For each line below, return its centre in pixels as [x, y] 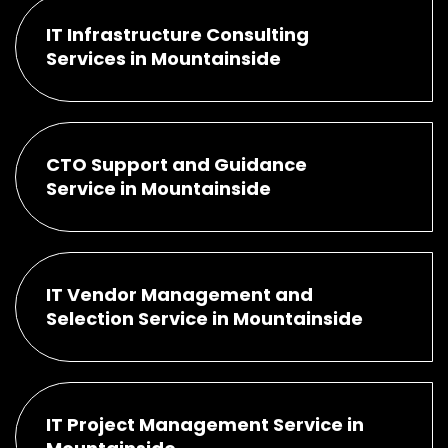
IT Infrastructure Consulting [177, 34]
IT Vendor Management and [179, 294]
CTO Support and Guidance [176, 164]
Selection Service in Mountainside [204, 318]
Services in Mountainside [163, 58]
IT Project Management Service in [205, 424]
